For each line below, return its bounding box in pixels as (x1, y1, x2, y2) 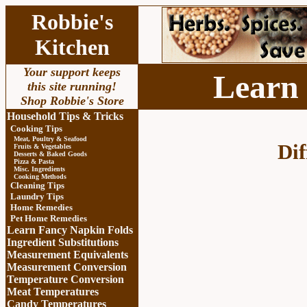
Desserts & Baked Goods (14, 150, 87, 158)
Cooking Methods (14, 173, 66, 180)
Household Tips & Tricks (7, 110, 123, 122)
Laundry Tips (10, 191, 64, 201)
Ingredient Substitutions (7, 236, 119, 248)
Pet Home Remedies (10, 213, 87, 223)
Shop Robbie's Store (20, 94, 124, 108)
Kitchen (34, 35, 110, 60)
